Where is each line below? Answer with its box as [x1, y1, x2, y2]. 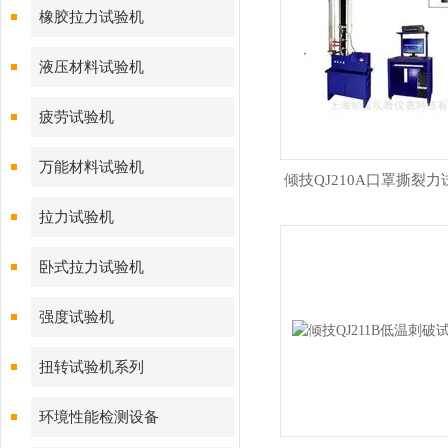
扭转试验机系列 [39, 359, 144, 375]
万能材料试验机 [39, 159, 144, 175]
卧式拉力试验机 [39, 259, 144, 275]
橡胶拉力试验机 [39, 9, 144, 25]
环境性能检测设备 [39, 409, 159, 425]
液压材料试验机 [39, 59, 144, 75]
